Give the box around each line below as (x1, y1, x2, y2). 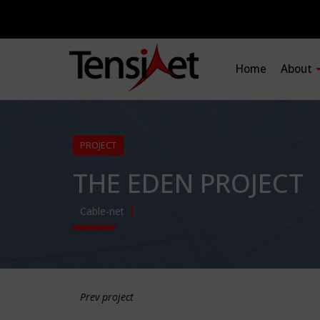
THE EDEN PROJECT (73, 166, 304, 201)
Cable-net (80, 204, 124, 218)
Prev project (80, 290, 134, 304)
